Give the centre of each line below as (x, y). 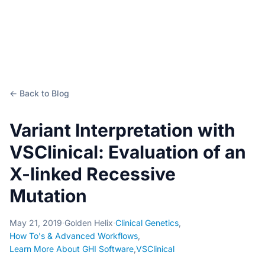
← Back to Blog (39, 93)
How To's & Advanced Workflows (74, 236)
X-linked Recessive (93, 174)
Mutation (48, 196)
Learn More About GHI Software (72, 249)
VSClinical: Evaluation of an (128, 152)
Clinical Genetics (147, 223)
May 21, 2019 (36, 223)
